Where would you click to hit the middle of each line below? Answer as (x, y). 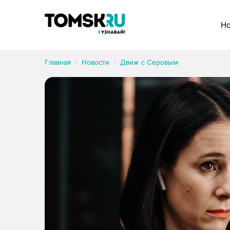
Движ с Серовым (149, 62)
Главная (58, 62)
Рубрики (70, 16)
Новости (95, 62)
